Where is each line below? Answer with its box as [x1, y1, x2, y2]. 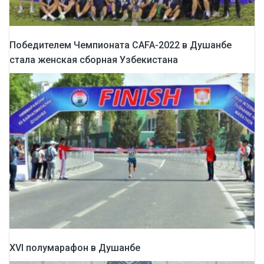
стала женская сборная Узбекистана [9, 54, 178, 66]
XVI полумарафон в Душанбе [9, 242, 140, 253]
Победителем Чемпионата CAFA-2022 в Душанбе [9, 39, 232, 51]
